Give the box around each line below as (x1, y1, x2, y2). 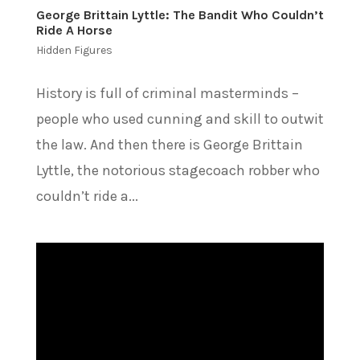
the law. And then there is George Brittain (35, 136, 303, 154)
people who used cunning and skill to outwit (35, 110, 324, 129)
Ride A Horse (35, 22, 112, 39)
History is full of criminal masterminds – (35, 84, 299, 103)
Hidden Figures (35, 43, 112, 58)
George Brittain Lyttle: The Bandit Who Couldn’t (35, 7, 324, 23)
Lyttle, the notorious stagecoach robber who (35, 162, 320, 180)
